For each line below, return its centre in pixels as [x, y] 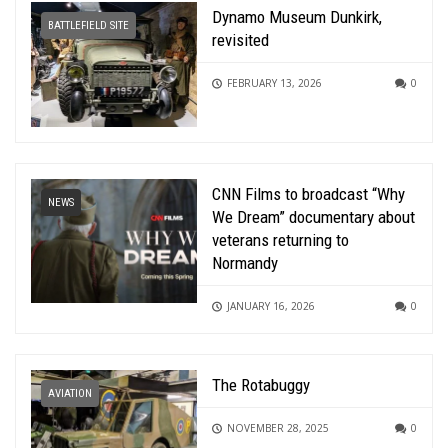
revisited [241, 39]
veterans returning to [281, 239]
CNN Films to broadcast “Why [309, 193]
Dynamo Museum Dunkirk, [297, 16]
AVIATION [70, 393]
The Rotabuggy [261, 384]
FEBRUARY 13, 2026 [275, 82]
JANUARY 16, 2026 [271, 305]
